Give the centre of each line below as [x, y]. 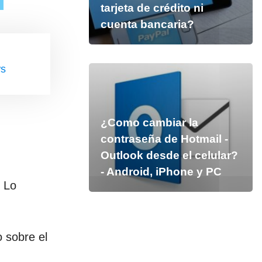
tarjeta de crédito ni [152, 8]
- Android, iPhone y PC [161, 172]
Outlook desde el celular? [169, 155]
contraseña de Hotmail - [164, 139]
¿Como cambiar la [149, 123]
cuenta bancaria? [147, 24]
